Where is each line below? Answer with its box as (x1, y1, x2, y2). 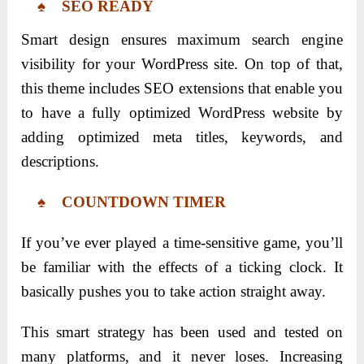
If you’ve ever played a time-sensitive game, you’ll (21, 233, 343, 251)
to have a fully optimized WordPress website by (21, 103, 343, 121)
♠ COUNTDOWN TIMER (21, 193, 227, 210)
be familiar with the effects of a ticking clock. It (21, 258, 343, 275)
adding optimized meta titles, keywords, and (21, 128, 343, 145)
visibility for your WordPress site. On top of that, (21, 54, 343, 72)
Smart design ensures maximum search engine (21, 30, 343, 48)
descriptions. (21, 152, 100, 170)
